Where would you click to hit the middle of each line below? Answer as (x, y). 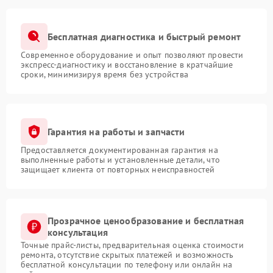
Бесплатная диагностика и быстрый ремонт (144, 36)
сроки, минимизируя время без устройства (105, 75)
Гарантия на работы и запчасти (116, 131)
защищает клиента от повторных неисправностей (118, 170)
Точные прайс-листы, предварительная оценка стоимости (132, 245)
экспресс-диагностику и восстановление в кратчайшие (127, 65)
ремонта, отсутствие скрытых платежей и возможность (127, 255)
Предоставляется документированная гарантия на (119, 150)
